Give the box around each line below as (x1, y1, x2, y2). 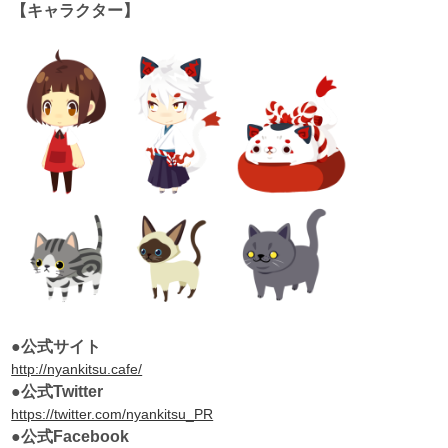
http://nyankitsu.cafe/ (11, 360, 143, 377)
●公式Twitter (11, 382, 104, 400)
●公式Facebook (11, 427, 130, 445)
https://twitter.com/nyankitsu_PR (11, 405, 214, 422)
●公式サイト (11, 337, 102, 355)
